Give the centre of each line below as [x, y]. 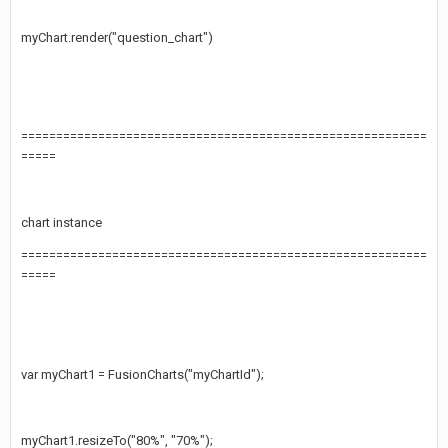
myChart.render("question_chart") [117, 37]
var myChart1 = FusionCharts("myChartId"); [142, 374]
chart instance [61, 222]
